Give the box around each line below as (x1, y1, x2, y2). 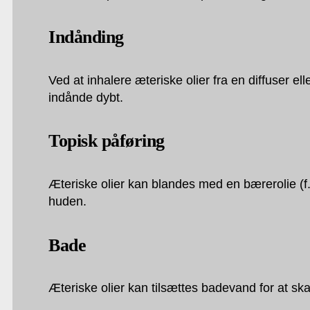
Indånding (48, 27, 124, 48)
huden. (48, 194, 87, 209)
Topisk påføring (48, 131, 165, 152)
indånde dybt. (48, 90, 124, 104)
